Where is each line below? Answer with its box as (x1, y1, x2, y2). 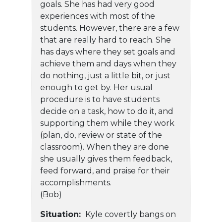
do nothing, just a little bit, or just (40, 71, 170, 81)
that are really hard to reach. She (40, 35, 171, 45)
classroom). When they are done (40, 142, 169, 152)
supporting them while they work (40, 118, 174, 128)
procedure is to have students (40, 95, 160, 105)
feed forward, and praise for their (40, 166, 170, 176)
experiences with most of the (40, 11, 155, 21)
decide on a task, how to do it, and (40, 107, 173, 116)
